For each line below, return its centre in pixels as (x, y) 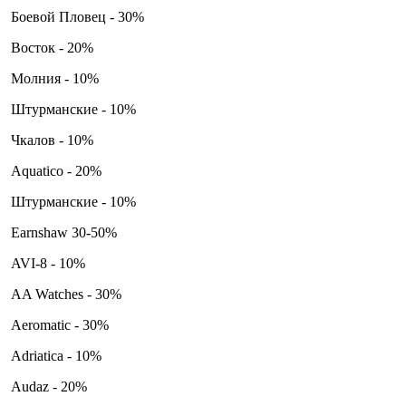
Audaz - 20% (47, 386)
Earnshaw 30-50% (64, 232)
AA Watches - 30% (64, 294)
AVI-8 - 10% (46, 263)
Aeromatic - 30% (58, 324)
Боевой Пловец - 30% (76, 16)
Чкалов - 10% (50, 140)
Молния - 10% (55, 78)
